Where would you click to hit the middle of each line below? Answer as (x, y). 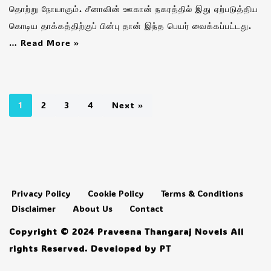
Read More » (50, 43)
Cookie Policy (116, 193)
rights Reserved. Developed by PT (90, 248)
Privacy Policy (41, 193)
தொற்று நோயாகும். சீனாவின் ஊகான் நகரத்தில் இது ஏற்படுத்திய (134, 9)
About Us (93, 208)
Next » (128, 105)
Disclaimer (34, 208)
